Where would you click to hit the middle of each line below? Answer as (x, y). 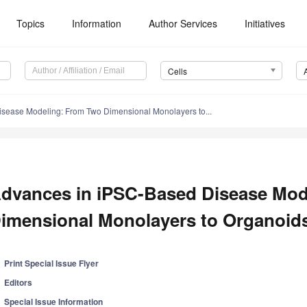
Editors (19, 283)
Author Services (183, 23)
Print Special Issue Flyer (52, 263)
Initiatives (265, 23)
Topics (31, 23)
